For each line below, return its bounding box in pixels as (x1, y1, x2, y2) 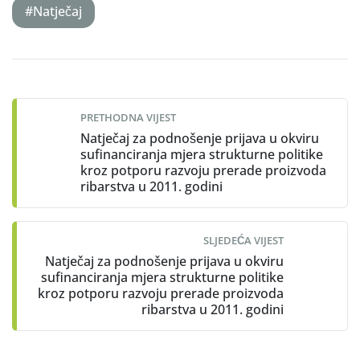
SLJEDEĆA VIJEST (203, 232, 284, 247)
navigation (11, 81, 121, 112)
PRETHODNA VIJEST (80, 109, 176, 125)
